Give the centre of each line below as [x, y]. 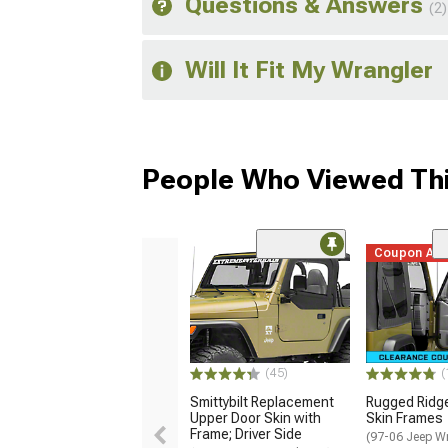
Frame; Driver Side [246, 434]
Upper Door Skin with [255, 418]
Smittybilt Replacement [262, 402]
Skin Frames [404, 418]
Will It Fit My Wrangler [309, 69]
